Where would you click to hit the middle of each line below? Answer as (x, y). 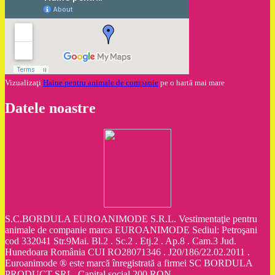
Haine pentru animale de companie (101, 83)
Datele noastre (50, 108)
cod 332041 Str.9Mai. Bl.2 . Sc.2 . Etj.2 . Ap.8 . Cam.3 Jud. (121, 241)
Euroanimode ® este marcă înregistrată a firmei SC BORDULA (129, 263)
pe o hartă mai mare (192, 83)
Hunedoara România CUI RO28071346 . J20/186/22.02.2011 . (127, 252)
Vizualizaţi (24, 83)
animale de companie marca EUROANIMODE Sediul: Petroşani (131, 230)
